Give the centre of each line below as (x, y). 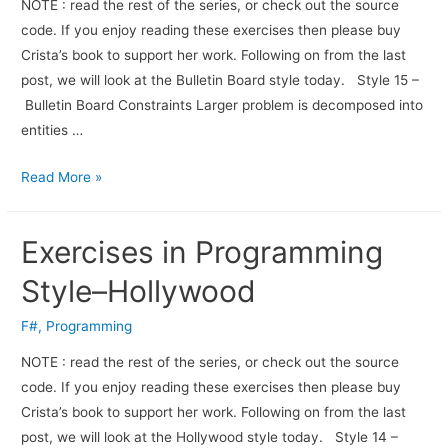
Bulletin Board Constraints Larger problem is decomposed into (222, 105)
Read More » (62, 177)
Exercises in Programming (202, 252)
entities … (52, 130)
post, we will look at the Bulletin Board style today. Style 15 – (220, 80)
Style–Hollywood (139, 291)
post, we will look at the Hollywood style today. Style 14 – (210, 436)
